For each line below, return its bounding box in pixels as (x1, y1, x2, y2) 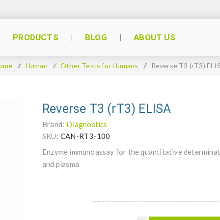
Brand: (42, 120, 65, 129)
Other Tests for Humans (60, 61, 138, 70)
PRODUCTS (13, 32, 58, 42)
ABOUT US (134, 32, 175, 42)
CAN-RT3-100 (60, 132, 110, 140)
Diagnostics (66, 120, 108, 129)
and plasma (42, 160, 79, 168)
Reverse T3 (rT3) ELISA (42, 102, 171, 116)
